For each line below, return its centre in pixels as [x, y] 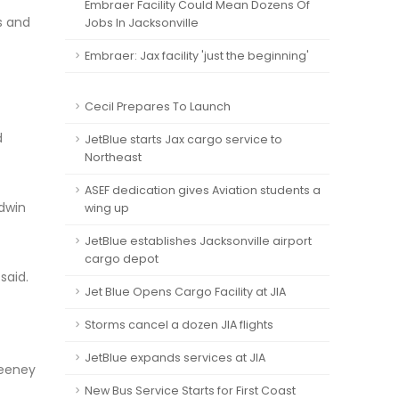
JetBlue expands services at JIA [175, 358]
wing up [107, 208]
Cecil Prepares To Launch [158, 106]
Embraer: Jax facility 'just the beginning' [197, 56]
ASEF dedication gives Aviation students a [203, 190]
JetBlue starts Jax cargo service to [183, 139]
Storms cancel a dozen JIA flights [179, 325]
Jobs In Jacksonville [142, 23]
